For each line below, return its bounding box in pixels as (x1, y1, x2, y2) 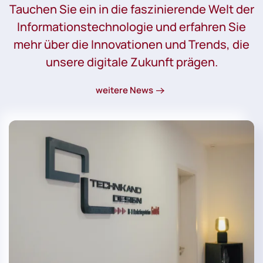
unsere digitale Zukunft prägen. (45, 53, 218, 70)
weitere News (95, 84, 153, 97)
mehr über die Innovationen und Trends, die (14, 36, 249, 52)
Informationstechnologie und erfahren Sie (17, 18, 246, 35)
